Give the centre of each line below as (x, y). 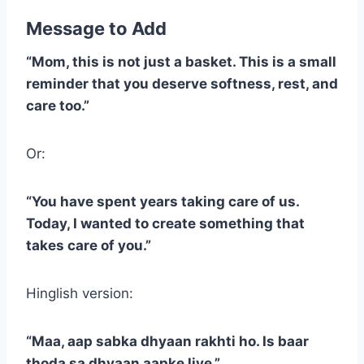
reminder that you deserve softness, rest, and (182, 83)
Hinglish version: (80, 293)
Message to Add (96, 28)
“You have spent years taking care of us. (162, 201)
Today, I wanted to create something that (165, 223)
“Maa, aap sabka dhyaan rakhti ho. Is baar (167, 341)
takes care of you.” (89, 245)
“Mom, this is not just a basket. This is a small (181, 61)
